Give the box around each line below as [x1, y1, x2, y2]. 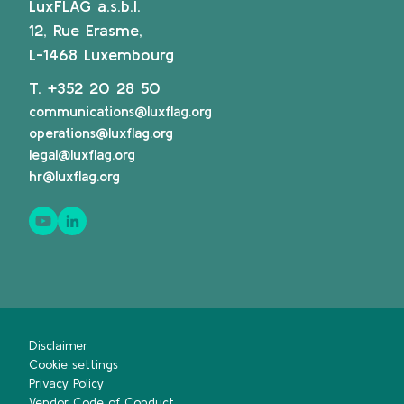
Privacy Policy [29, 376, 104, 391]
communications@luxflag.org [29, 103, 212, 120]
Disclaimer [29, 338, 87, 353]
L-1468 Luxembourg [29, 45, 174, 65]
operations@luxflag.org [29, 124, 173, 142]
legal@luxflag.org [29, 146, 135, 163]
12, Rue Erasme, [29, 21, 142, 41]
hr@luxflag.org [29, 168, 120, 185]
